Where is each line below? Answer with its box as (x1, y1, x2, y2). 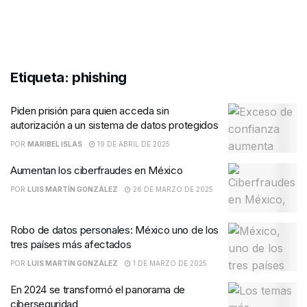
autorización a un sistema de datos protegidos (10, 119, 219, 132)
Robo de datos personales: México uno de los (10, 223, 219, 236)
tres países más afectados (10, 237, 132, 251)
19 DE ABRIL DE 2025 (95, 140, 170, 148)
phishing (72, 69, 127, 86)
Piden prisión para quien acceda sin (10, 104, 169, 117)
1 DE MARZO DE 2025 (131, 258, 207, 267)
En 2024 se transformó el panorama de (10, 282, 186, 296)
